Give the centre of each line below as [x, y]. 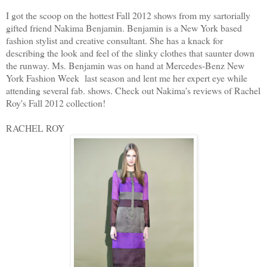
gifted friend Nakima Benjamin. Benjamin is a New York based [124, 27]
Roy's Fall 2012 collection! [57, 103]
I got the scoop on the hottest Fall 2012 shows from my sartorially [128, 15]
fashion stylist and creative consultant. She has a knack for [114, 40]
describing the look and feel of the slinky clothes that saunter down [130, 52]
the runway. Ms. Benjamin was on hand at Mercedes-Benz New [125, 65]
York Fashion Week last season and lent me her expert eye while [127, 77]
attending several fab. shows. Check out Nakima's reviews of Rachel [133, 90]
